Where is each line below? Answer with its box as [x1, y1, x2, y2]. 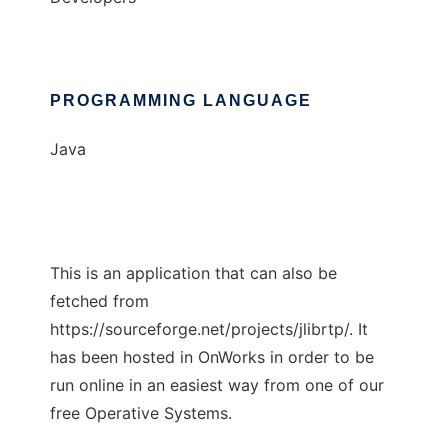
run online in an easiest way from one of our [50, 375, 384, 396]
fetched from [50, 291, 149, 312]
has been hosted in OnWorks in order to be [50, 347, 374, 368]
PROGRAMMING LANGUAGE [50, 92, 312, 110]
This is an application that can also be [50, 263, 337, 284]
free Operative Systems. [50, 403, 232, 424]
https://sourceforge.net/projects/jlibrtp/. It [50, 319, 368, 340]
